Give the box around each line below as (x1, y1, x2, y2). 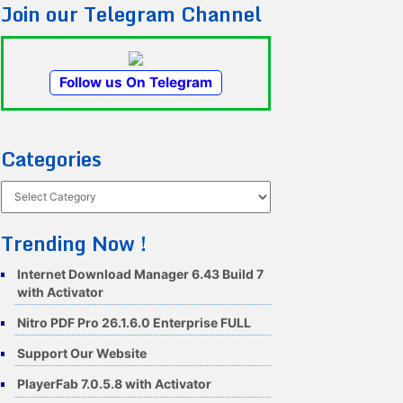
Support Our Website (17, 345, 147, 362)
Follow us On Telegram (59, 73, 212, 91)
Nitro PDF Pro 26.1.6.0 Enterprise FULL (17, 315, 251, 330)
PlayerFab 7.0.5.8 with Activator (17, 376, 211, 392)
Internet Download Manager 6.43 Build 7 (17, 265, 264, 282)
